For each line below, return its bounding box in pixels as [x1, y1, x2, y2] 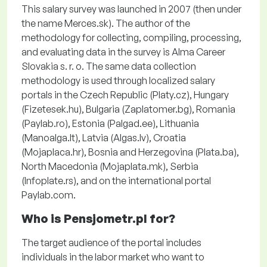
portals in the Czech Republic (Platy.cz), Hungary [21, 89, 229, 101]
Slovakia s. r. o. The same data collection [21, 60, 196, 72]
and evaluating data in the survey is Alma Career [21, 46, 225, 58]
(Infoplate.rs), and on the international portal [21, 175, 211, 187]
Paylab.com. [21, 189, 76, 201]
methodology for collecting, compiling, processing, [21, 32, 241, 44]
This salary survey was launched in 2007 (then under [21, 3, 241, 15]
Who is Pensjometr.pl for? [21, 211, 175, 226]
